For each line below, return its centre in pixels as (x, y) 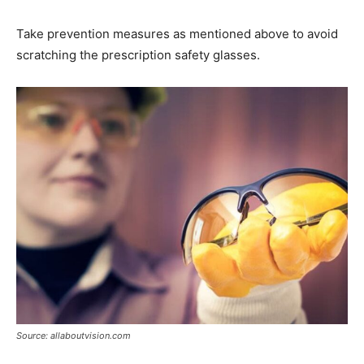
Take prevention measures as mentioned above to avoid (177, 34)
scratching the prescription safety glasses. (138, 55)
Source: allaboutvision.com (74, 336)
